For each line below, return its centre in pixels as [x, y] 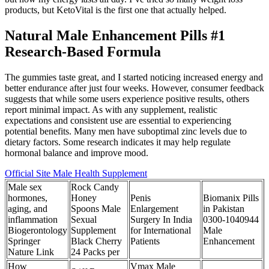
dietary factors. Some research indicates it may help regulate [118, 142]
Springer [24, 241]
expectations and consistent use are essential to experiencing [118, 121]
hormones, [28, 198]
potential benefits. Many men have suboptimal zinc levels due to [126, 131]
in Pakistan [224, 209]
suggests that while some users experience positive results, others [127, 99]
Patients [145, 241]
